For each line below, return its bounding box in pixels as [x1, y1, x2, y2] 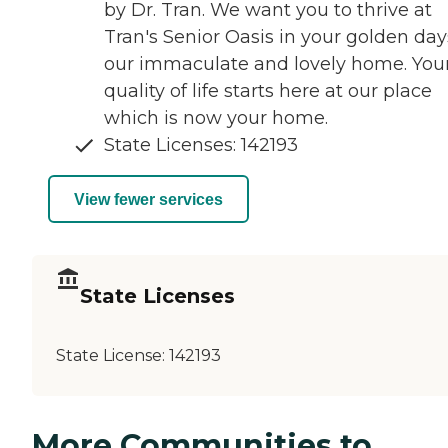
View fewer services [74, 190, 223, 208]
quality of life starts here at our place [104, 80, 432, 103]
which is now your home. [104, 107, 328, 130]
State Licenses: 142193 [104, 134, 298, 157]
